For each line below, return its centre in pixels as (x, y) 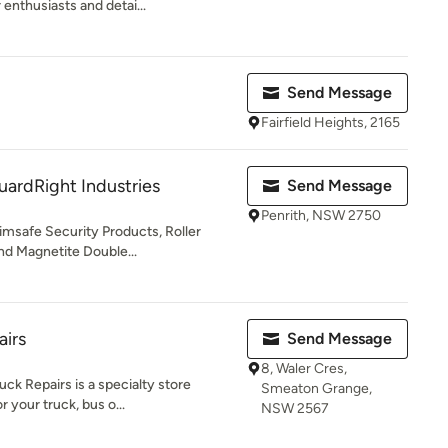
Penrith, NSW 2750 (321, 215)
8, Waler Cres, (304, 368)
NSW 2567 (295, 408)
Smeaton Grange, (316, 388)
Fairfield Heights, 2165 (330, 122)
